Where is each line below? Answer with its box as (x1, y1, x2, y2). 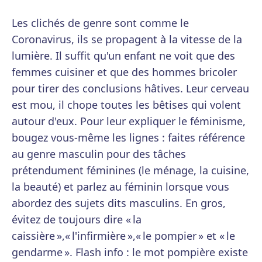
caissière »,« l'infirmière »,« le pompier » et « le (12, 229, 235, 243)
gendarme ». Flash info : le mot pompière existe (12, 245, 248, 260)
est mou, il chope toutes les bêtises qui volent (12, 98, 241, 112)
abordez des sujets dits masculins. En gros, (12, 196, 226, 211)
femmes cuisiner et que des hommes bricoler (12, 65, 237, 80)
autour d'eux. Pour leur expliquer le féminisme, (12, 114, 246, 129)
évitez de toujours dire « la (12, 212, 142, 227)
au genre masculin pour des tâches (12, 147, 186, 161)
